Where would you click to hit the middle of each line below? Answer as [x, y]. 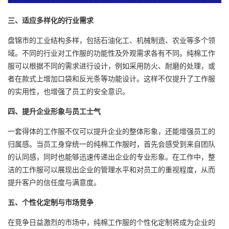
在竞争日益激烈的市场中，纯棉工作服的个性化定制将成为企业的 [111, 222]
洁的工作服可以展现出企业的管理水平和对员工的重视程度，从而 [111, 169]
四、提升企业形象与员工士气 [54, 111]
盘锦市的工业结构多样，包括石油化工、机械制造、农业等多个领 [111, 40]
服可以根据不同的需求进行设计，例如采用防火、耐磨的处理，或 [111, 66]
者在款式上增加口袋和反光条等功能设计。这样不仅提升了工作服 [111, 78]
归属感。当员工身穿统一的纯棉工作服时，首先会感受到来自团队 [111, 144]
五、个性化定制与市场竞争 [51, 202]
